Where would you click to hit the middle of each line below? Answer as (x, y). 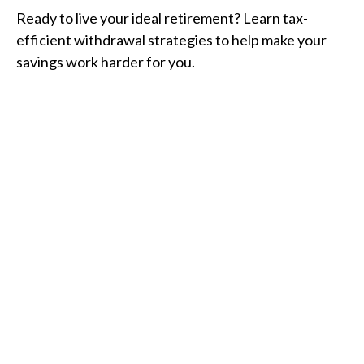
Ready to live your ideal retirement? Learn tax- (162, 18)
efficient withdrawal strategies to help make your (171, 40)
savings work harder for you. (106, 62)
